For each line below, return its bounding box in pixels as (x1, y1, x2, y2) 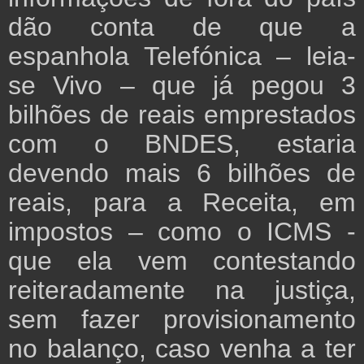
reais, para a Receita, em (8, 188, 356, 218)
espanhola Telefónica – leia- (8, 41, 356, 71)
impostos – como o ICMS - (8, 217, 356, 247)
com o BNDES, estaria (8, 129, 356, 159)
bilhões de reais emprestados (8, 100, 356, 130)
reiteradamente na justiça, (8, 275, 356, 305)
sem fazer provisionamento (8, 305, 356, 335)
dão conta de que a (8, 12, 356, 42)
